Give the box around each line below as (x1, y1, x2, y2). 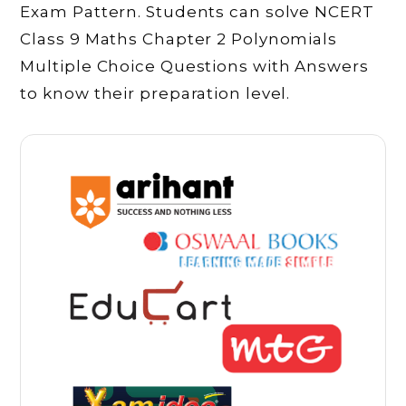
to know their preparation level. (20, 84, 291, 102)
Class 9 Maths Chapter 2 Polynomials (20, 30, 337, 48)
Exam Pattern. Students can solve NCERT (20, 3, 374, 21)
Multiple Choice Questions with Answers (20, 57, 369, 75)
